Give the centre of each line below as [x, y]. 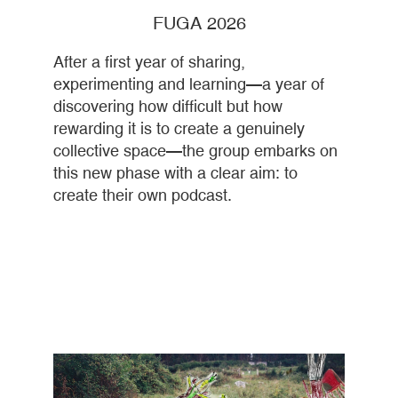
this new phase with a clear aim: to [175, 173]
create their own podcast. [143, 195]
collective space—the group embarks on [195, 151]
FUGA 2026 [199, 23]
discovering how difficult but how [168, 107]
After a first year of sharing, [149, 62]
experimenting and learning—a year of [189, 84]
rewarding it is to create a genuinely [179, 129]
